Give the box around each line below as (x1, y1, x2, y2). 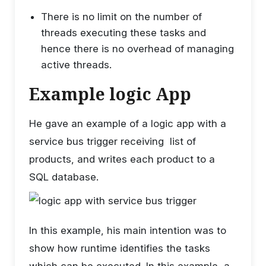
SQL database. (29, 170, 99, 183)
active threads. (41, 58, 112, 71)
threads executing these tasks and (41, 26, 206, 39)
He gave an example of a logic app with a (29, 117, 226, 129)
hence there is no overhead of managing (41, 42, 234, 55)
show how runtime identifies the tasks (29, 242, 210, 254)
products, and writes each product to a (29, 153, 215, 165)
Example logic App (29, 82, 191, 105)
